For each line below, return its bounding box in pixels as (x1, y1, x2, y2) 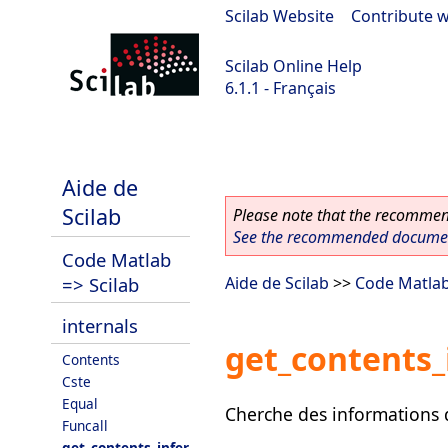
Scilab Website (225, 5, 334, 27)
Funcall (62, 416, 108, 435)
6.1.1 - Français (225, 77, 336, 99)
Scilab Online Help (225, 55, 362, 77)
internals (62, 313, 138, 338)
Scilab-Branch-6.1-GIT (10, 130, 171, 152)
